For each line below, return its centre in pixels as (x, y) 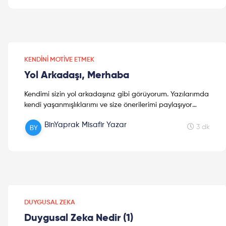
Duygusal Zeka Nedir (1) (79, 218)
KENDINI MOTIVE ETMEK (59, 60)
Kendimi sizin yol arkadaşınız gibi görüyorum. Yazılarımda (117, 94)
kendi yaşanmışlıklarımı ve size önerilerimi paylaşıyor (108, 105)
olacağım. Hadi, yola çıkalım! (71, 115)
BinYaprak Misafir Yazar (86, 125)
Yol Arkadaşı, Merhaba (77, 75)
